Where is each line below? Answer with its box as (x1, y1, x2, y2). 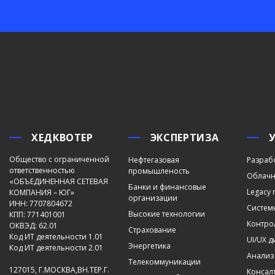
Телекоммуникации (128, 257, 201, 267)
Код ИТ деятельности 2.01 (9, 242, 103, 253)
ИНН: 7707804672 (9, 198, 72, 209)
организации (128, 193, 177, 203)
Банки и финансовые (128, 182, 206, 192)
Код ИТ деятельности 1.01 (9, 231, 103, 242)
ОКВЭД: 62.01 (9, 220, 58, 231)
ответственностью (9, 165, 75, 176)
